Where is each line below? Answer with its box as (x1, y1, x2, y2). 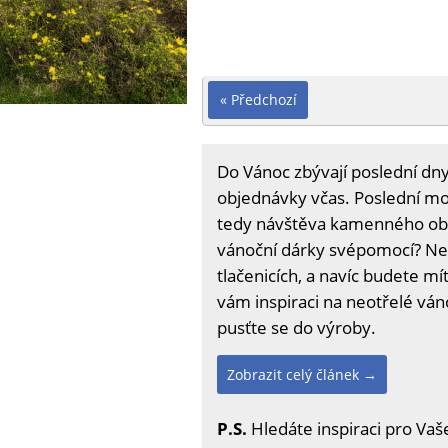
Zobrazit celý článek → (227, 364, 377, 384)
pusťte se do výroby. (217, 315, 376, 339)
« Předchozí (219, 89, 297, 109)
